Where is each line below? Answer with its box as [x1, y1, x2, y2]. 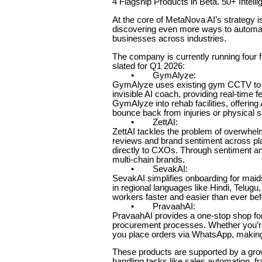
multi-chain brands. [112, 154, 185, 164]
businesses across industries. [112, 33, 226, 43]
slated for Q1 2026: [112, 61, 185, 71]
